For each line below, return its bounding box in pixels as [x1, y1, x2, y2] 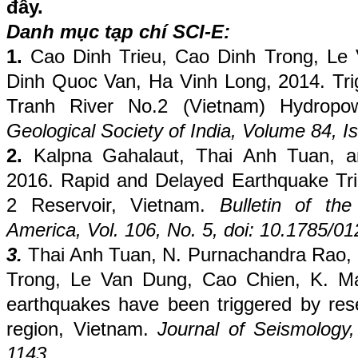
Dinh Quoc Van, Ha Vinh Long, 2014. [6, 70, 326, 92]
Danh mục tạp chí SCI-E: [6, 21, 230, 42]
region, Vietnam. [6, 318, 158, 340]
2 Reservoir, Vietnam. [6, 194, 220, 216]
